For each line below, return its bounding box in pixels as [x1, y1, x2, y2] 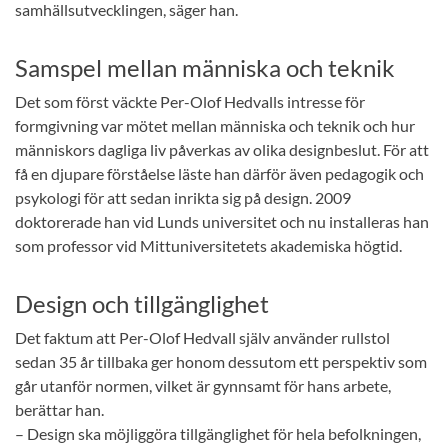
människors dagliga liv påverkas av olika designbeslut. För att [15, 140, 429, 159]
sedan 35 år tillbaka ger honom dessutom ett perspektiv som [15, 352, 427, 371]
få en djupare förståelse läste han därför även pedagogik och [15, 164, 424, 183]
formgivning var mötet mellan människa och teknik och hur [15, 116, 415, 135]
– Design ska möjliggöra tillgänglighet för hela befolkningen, [15, 424, 421, 443]
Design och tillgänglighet [15, 289, 269, 318]
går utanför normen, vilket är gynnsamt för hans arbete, [15, 376, 391, 395]
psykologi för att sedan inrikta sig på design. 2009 [15, 188, 351, 207]
